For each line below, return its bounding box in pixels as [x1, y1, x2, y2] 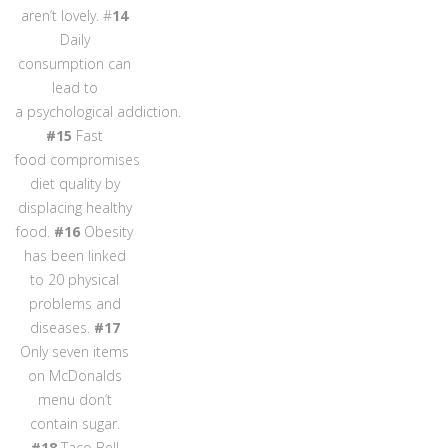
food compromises [15, 149, 140, 169]
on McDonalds [27, 365, 122, 385]
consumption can [18, 53, 132, 73]
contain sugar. [29, 413, 120, 433]
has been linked [23, 245, 126, 265]
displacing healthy [17, 197, 132, 217]
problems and [28, 293, 121, 313]
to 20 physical [30, 269, 120, 289]
